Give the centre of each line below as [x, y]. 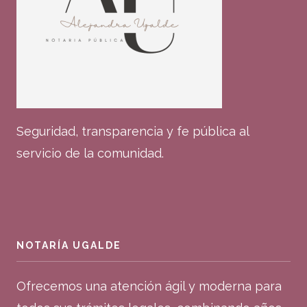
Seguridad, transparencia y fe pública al [133, 131]
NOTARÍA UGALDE [69, 245]
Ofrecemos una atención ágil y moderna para [149, 286]
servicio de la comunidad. [90, 153]
